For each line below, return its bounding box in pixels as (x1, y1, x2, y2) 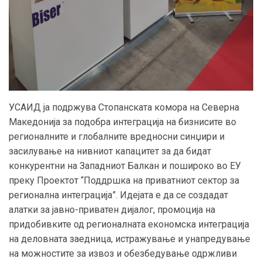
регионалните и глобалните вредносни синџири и (9, 131, 225, 143)
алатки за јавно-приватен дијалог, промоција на (9, 204, 215, 216)
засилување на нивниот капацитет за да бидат (9, 146, 211, 157)
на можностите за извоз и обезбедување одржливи (9, 248, 237, 260)
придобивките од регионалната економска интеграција (9, 219, 249, 230)
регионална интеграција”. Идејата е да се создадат (9, 189, 228, 201)
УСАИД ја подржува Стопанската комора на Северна (9, 102, 239, 113)
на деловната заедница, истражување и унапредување (9, 233, 250, 245)
